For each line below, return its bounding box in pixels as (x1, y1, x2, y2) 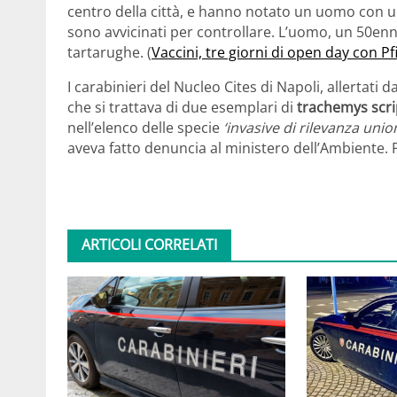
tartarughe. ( (67, 43, 152, 63)
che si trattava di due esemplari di (67, 97, 297, 118)
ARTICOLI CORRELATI (82, 235, 217, 255)
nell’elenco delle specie (67, 118, 223, 138)
